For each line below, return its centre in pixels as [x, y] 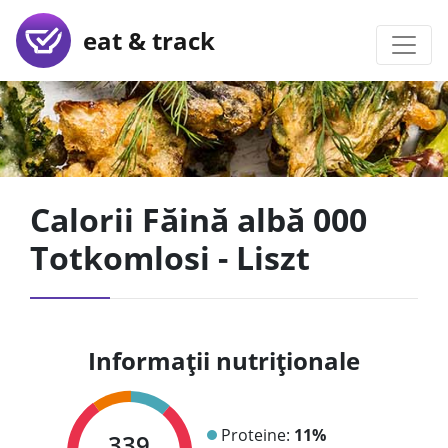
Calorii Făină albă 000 [198, 219]
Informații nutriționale [224, 360]
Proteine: [257, 434]
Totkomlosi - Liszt [170, 257]
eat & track [143, 40]
